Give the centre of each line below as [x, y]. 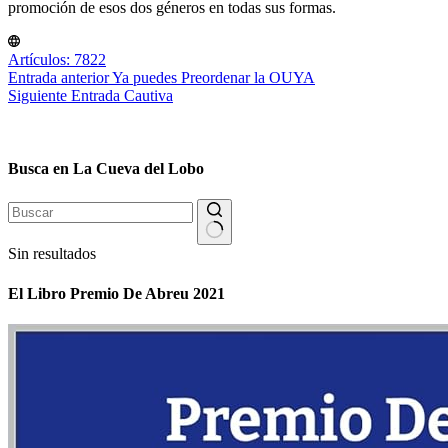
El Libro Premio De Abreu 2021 [116, 293]
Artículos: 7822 [57, 59]
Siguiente [39, 95]
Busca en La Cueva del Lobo [106, 169]
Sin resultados [52, 254]
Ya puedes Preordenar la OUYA [213, 77]
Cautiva [148, 95]
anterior [84, 77]
